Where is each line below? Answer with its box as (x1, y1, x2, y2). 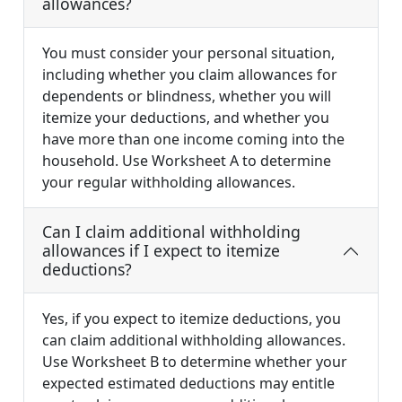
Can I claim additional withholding (42, 221, 301, 243)
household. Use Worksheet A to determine (42, 151, 331, 171)
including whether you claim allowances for (42, 65, 337, 85)
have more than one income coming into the (42, 129, 345, 150)
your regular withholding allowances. (42, 172, 295, 193)
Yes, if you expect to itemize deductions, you (42, 309, 341, 329)
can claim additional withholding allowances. (42, 330, 345, 351)
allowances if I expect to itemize (42, 240, 280, 262)
